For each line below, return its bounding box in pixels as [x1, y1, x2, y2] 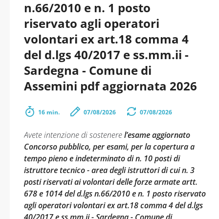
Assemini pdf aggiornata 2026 [24, 78, 197, 94]
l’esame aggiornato [124, 130, 190, 140]
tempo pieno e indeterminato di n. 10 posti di [24, 153, 180, 164]
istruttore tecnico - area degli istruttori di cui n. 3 [24, 165, 195, 175]
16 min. [38, 108, 60, 116]
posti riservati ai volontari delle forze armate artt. [24, 176, 197, 187]
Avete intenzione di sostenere [24, 130, 124, 140]
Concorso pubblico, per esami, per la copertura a [24, 141, 195, 152]
